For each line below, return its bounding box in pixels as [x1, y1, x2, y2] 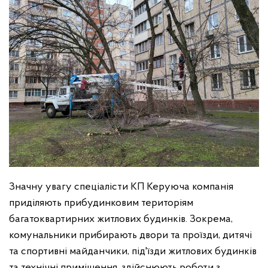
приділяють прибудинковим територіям [9, 197, 193, 209]
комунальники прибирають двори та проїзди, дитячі [9, 229, 252, 241]
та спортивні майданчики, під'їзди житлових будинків [9, 245, 257, 257]
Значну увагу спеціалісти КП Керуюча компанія [9, 181, 233, 193]
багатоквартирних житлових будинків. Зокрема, [9, 213, 233, 225]
